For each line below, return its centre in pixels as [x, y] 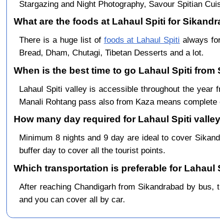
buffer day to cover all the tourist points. [92, 151]
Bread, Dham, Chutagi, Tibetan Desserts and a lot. [111, 53]
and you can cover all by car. [72, 199]
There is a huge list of [61, 40]
